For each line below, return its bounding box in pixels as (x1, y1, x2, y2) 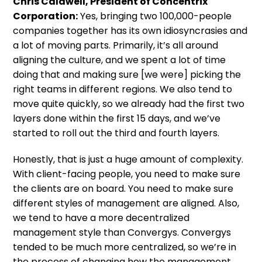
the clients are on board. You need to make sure (13, 181, 234, 195)
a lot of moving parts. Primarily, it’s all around (13, 38, 219, 52)
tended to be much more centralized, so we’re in (13, 240, 237, 254)
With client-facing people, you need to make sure (13, 167, 241, 181)
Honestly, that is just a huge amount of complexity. (13, 152, 244, 166)
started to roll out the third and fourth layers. (13, 126, 220, 140)
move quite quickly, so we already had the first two (13, 96, 245, 111)
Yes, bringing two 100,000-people (78, 9, 232, 23)
